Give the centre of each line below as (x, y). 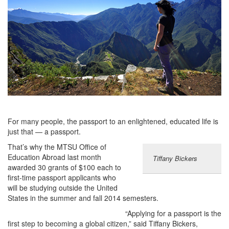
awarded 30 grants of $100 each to (64, 167)
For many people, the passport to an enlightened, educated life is (113, 121)
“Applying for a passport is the (173, 213)
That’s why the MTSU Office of (57, 146)
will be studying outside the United (63, 187)
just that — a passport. (44, 131)
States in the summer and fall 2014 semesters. (83, 198)
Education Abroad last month (54, 157)
